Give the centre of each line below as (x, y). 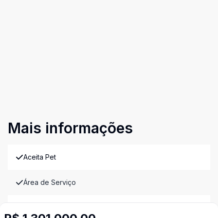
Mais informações (70, 128)
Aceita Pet (40, 157)
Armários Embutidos (55, 208)
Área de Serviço (50, 182)
